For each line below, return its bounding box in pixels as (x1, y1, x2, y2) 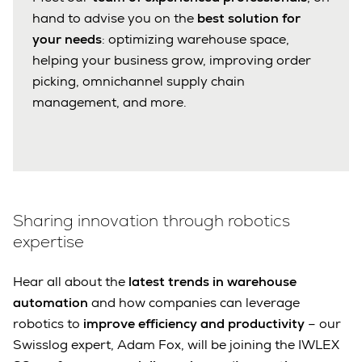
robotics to (13, 315, 83, 333)
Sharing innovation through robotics (13, 210, 290, 232)
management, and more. (32, 94, 187, 112)
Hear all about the (13, 273, 128, 291)
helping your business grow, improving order (32, 52, 311, 69)
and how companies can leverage (88, 294, 300, 312)
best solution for (197, 10, 301, 27)
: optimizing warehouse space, (102, 31, 289, 48)
